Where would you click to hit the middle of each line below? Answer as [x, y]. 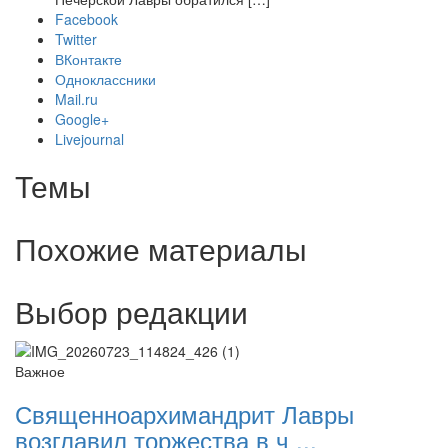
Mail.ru [76, 99]
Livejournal [89, 139]
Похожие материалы [161, 249]
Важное [40, 370]
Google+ [82, 119]
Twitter [76, 39]
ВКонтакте [88, 59]
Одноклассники [105, 79]
